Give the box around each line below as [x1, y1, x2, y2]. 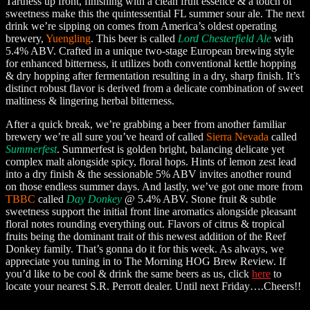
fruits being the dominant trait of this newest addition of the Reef [6, 230, 286, 242]
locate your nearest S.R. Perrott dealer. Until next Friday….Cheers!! [6, 280, 301, 292]
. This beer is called [91, 32, 178, 44]
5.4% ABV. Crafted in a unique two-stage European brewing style [6, 44, 294, 57]
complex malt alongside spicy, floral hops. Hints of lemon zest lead [6, 155, 296, 167]
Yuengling [46, 32, 91, 44]
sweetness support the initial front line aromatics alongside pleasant [6, 205, 296, 217]
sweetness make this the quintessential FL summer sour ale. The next [6, 7, 304, 19]
